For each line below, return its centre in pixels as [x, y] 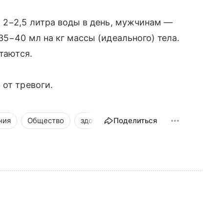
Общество [46, 120]
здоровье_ [99, 120]
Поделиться [135, 120]
